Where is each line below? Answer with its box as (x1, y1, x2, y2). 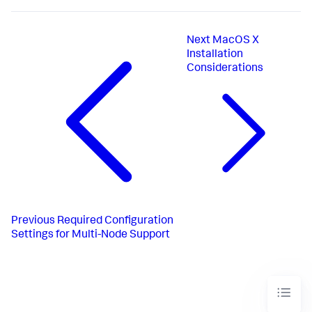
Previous (11, 215, 55, 227)
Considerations (186, 63, 263, 75)
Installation (186, 49, 243, 61)
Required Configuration (57, 215, 173, 227)
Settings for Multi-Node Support (11, 229, 170, 241)
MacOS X (212, 36, 259, 47)
